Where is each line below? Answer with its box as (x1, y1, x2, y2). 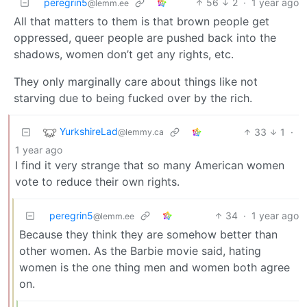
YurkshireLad (60, 125, 118, 137)
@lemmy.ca (118, 126, 164, 137)
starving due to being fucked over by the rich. (14, 90, 252, 105)
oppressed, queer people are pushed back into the (14, 30, 276, 45)
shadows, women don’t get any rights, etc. (14, 47, 234, 61)
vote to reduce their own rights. (15, 174, 180, 188)
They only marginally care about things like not (14, 74, 258, 88)
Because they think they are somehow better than (19, 227, 278, 241)
